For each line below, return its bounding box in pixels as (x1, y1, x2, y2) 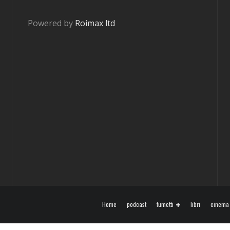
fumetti (157, 200, 174, 209)
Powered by (28, 17, 75, 29)
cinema (210, 200, 229, 209)
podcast (127, 200, 146, 209)
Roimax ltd (75, 17, 115, 29)
